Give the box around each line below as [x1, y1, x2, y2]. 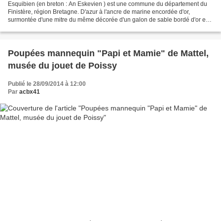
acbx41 [19, 88, 40, 95]
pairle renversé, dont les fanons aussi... [8, 24, 112, 31]
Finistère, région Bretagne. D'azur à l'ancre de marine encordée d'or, [8, 8, 190, 15]
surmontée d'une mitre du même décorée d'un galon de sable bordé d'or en [8, 16, 209, 23]
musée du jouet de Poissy [8, 60, 117, 71]
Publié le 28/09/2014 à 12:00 [8, 80, 86, 87]
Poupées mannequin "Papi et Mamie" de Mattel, [8, 48, 209, 58]
